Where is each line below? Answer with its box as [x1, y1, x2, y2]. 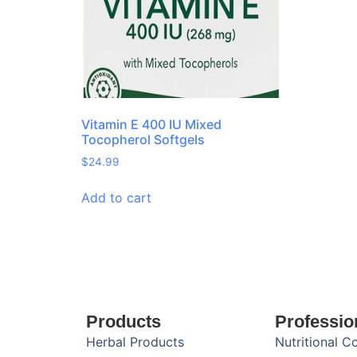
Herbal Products [85, 334, 184, 351]
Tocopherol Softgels [81, 131, 205, 148]
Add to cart [81, 190, 151, 206]
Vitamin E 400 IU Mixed [81, 116, 222, 133]
